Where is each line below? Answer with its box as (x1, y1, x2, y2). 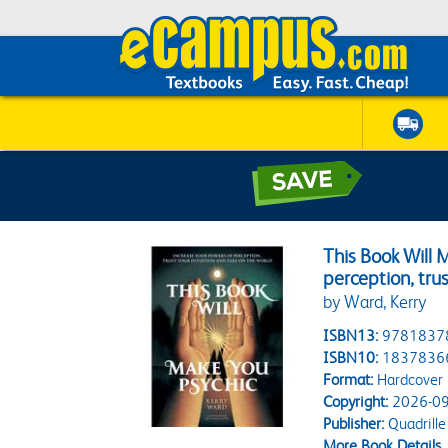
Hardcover (373, 370, 444, 389)
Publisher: (323, 414, 385, 433)
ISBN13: (323, 326, 379, 345)
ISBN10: (323, 348, 379, 367)
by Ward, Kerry (323, 292, 427, 312)
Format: (323, 370, 374, 389)
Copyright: (323, 392, 389, 411)
